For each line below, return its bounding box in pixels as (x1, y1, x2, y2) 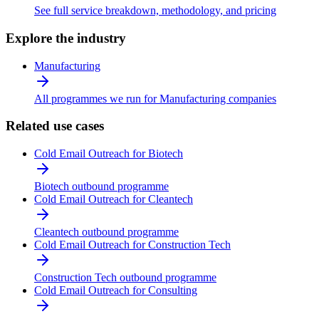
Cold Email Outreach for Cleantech (34, 192, 193, 205)
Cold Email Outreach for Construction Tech (34, 238, 231, 251)
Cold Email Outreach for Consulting (34, 283, 197, 296)
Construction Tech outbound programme (34, 271, 216, 283)
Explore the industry (6, 30, 126, 46)
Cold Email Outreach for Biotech (34, 147, 183, 159)
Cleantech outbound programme (34, 225, 179, 238)
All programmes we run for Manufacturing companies (34, 92, 276, 105)
